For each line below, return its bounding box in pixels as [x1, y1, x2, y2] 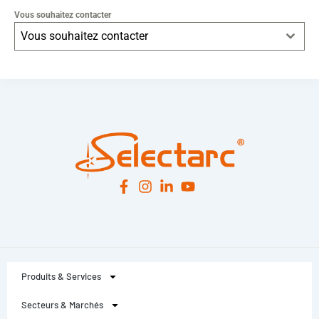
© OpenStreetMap [167, 67, 229, 79]
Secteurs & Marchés [21, 299, 103, 310]
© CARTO [280, 67, 315, 79]
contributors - [229, 67, 280, 79]
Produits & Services [21, 271, 101, 282]
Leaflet [137, 67, 160, 79]
